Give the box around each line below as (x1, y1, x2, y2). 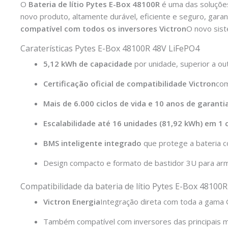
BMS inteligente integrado (43, 137, 141, 148)
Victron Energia (43, 196, 100, 207)
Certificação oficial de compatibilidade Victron (43, 78, 216, 89)
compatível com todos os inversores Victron (20, 23, 186, 34)
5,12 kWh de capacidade (43, 58, 132, 69)
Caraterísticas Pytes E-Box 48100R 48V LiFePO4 (20, 42, 199, 54)
